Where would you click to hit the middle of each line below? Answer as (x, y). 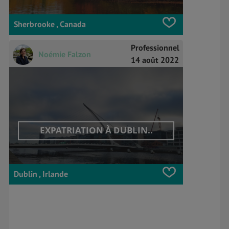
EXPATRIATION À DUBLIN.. (96, 130)
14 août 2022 (155, 60)
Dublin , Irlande (41, 174)
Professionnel (155, 47)
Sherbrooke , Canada (50, 24)
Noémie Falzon (65, 54)
